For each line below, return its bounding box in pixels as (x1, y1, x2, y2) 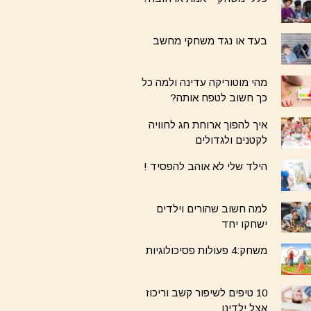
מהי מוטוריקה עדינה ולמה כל (142, 76, 268, 89)
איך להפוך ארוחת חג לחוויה (149, 118, 268, 131)
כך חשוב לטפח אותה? (170, 92, 268, 104)
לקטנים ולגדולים (195, 133, 268, 146)
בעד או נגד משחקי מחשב (153, 34, 268, 47)
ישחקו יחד (221, 217, 268, 230)
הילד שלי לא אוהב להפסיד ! (144, 160, 268, 173)
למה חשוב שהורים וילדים (156, 202, 268, 215)
